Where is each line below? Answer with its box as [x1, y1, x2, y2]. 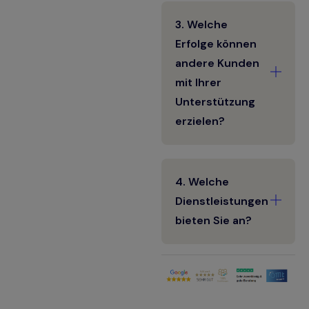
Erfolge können [175, 37, 257, 52]
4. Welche [175, 175, 229, 190]
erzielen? [175, 114, 225, 129]
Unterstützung [175, 94, 255, 110]
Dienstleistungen [175, 194, 268, 209]
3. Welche [175, 17, 228, 32]
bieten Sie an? [175, 213, 252, 228]
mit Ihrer [175, 75, 221, 90]
